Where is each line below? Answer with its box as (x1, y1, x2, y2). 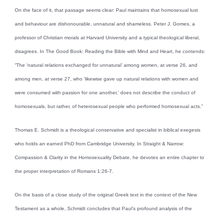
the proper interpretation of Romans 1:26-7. (15, 168, 113, 174)
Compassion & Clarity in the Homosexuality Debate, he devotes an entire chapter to (15, 154, 204, 160)
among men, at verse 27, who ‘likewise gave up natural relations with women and (15, 76, 198, 82)
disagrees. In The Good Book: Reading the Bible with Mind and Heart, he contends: (15, 48, 205, 54)
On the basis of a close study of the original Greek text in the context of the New (15, 192, 197, 197)
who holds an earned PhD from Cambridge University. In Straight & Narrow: (15, 140, 184, 146)
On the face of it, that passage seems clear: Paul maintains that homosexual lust (15, 7, 198, 13)
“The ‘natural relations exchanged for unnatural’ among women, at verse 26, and (15, 62, 197, 68)
